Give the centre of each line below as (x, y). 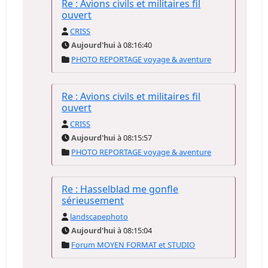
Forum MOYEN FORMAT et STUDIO (133, 245)
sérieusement (93, 200)
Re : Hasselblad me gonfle (120, 189)
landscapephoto (99, 217)
